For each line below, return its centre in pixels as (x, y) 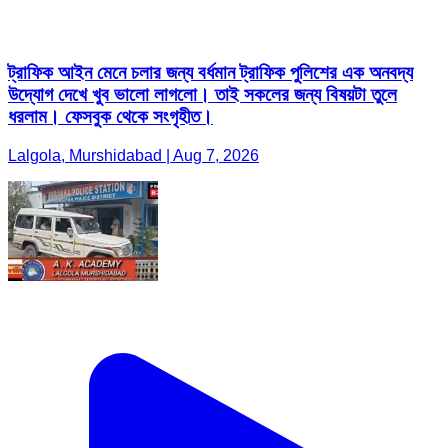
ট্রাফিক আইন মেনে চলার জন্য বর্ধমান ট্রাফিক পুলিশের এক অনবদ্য (210, 73)
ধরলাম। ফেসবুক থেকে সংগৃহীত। (110, 117)
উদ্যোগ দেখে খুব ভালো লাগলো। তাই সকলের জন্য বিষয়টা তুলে (202, 95)
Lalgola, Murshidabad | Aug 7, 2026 (133, 156)
